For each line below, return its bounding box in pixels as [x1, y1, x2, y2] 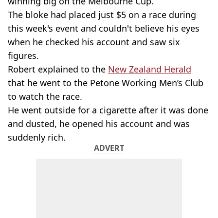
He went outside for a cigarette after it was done [8, 104, 208, 116]
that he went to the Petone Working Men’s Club [8, 77, 203, 89]
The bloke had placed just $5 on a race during [8, 9, 196, 20]
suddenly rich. [8, 131, 66, 143]
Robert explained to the [8, 63, 108, 75]
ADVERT [94, 143, 124, 153]
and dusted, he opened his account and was [8, 118, 190, 129]
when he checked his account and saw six [8, 36, 180, 48]
